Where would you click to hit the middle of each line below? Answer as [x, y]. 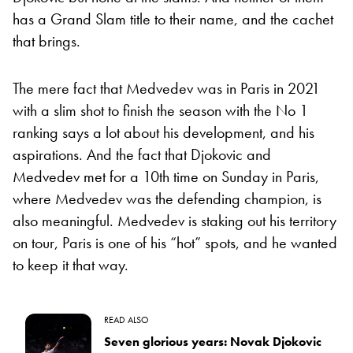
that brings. [46, 41]
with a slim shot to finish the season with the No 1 [160, 110]
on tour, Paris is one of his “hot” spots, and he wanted [175, 242]
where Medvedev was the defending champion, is [167, 198]
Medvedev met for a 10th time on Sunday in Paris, [166, 176]
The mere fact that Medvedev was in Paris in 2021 [166, 88]
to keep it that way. [71, 264]
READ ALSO [126, 320]
